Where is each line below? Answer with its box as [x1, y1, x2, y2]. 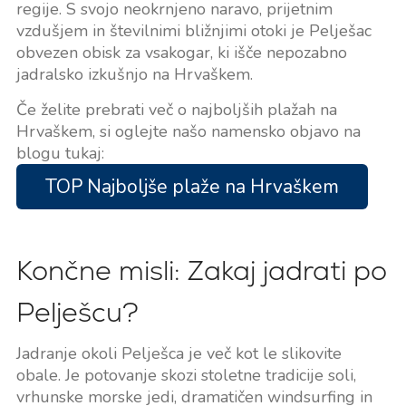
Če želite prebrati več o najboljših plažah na [15, 98, 337, 121]
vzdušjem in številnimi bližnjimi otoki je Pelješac [15, 19, 372, 42]
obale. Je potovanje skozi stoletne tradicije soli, [15, 363, 356, 386]
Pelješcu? [15, 294, 139, 330]
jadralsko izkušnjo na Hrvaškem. [15, 63, 253, 85]
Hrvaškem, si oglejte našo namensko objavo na [15, 120, 361, 142]
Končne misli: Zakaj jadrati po [15, 252, 387, 288]
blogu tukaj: [15, 141, 104, 164]
